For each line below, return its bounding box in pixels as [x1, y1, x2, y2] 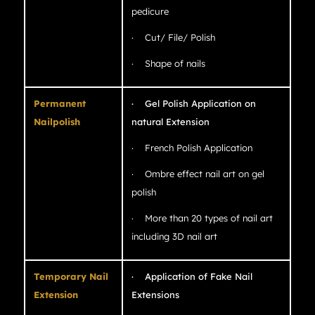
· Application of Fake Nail [131, 271, 252, 283]
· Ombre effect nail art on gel [131, 168, 264, 180]
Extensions [131, 289, 179, 301]
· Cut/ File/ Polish [131, 32, 215, 44]
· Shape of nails [131, 58, 205, 70]
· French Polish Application [131, 142, 252, 154]
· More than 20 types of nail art [131, 212, 273, 224]
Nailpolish [33, 116, 80, 128]
